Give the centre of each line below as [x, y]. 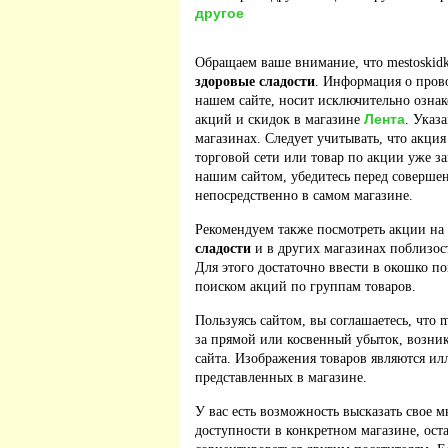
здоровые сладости [255, 81]
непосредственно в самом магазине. [304, 195]
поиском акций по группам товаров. [305, 286]
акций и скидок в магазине [279, 119]
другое [219, 13]
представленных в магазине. [281, 377]
